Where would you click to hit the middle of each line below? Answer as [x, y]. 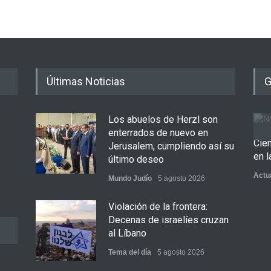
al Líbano [127, 233]
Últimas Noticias [86, 81]
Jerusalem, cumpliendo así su [171, 146]
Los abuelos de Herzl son [163, 119]
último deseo [136, 159]
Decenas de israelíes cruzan [168, 220]
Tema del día [130, 252]
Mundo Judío [130, 178]
